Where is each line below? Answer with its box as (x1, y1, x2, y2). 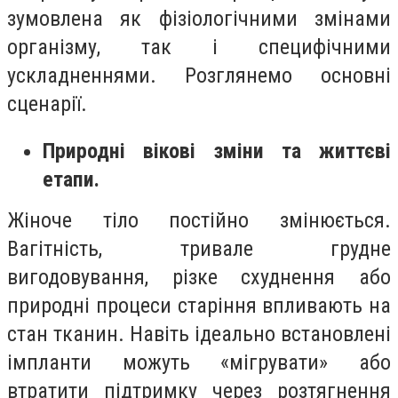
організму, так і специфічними (7, 34, 391, 60)
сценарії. (7, 91, 87, 116)
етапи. (43, 167, 99, 193)
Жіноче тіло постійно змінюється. (7, 208, 391, 234)
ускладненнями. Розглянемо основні (7, 62, 391, 88)
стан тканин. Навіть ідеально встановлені (7, 322, 391, 347)
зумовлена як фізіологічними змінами (7, 5, 391, 31)
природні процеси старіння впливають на (7, 293, 391, 319)
